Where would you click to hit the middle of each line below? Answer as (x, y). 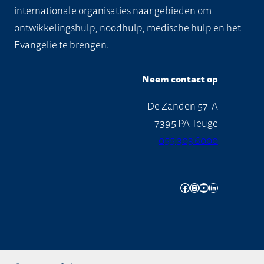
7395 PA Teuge (186, 123)
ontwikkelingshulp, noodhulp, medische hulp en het (128, 28)
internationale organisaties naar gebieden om (113, 11)
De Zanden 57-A (182, 106)
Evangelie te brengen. (62, 45)
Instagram (193, 187)
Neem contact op (180, 80)
